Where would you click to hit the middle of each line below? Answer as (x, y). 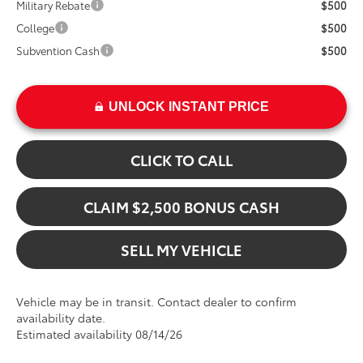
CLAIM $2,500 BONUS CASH (181, 207)
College (36, 28)
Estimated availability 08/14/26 (100, 334)
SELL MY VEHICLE (181, 250)
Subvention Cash (58, 51)
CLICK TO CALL (181, 160)
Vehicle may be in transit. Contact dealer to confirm (157, 302)
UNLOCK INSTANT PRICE (188, 107)
